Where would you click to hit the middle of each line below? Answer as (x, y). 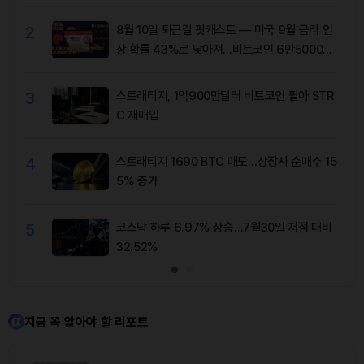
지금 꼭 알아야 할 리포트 (87, 322)
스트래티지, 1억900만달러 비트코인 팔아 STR (225, 95)
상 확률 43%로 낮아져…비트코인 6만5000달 (225, 49)
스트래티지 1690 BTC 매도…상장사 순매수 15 (227, 161)
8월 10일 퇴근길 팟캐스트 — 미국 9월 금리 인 (225, 30)
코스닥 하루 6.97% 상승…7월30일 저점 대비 (224, 227)
